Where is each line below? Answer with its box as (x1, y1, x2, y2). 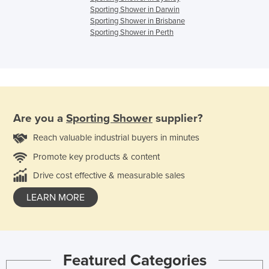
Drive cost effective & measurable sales (33, 169, 185, 181)
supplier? (153, 111, 203, 125)
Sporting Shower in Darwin (90, 5, 180, 15)
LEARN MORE (26, 191, 85, 204)
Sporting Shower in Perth (90, 28, 174, 38)
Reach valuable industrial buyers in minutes (33, 131, 199, 143)
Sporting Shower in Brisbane (90, 16, 185, 26)
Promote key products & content (33, 151, 160, 162)
